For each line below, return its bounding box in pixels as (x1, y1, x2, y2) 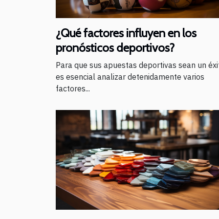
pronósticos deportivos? (56, 41, 175, 55)
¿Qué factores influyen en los (56, 26, 197, 41)
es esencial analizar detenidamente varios (56, 72, 204, 82)
